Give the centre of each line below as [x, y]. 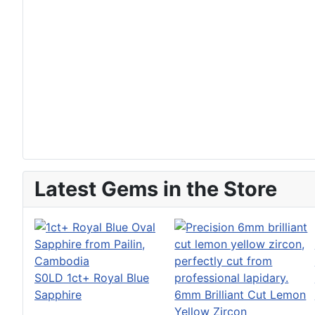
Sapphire [58, 294]
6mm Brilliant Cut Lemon [240, 294]
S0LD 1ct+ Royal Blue [92, 277]
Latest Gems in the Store [156, 188]
